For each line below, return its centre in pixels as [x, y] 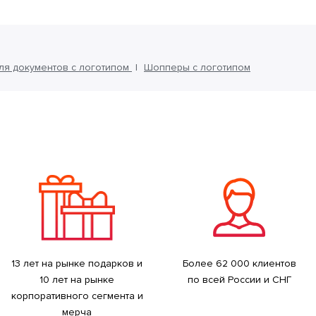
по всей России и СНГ [239, 279]
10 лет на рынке [77, 279]
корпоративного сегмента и [77, 296]
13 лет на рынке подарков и [77, 263]
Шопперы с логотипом [197, 67]
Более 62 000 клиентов [239, 263]
